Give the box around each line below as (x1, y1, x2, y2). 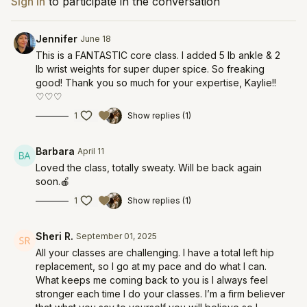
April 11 (77, 146, 104, 156)
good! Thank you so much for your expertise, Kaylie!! (36, 77, 276, 88)
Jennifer (36, 33, 77, 45)
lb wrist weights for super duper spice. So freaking (36, 63, 265, 75)
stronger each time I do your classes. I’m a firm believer (36, 288, 285, 299)
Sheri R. (36, 230, 73, 242)
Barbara (36, 145, 75, 157)
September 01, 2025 (76, 231, 157, 241)
